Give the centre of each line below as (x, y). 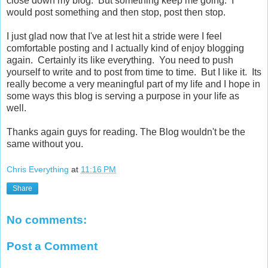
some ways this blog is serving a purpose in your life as (123, 96)
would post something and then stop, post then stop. (116, 12)
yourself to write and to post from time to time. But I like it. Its (134, 72)
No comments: (47, 220)
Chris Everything (38, 170)
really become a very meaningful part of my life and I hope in (133, 84)
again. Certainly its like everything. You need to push (120, 60)
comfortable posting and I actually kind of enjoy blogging (125, 48)
